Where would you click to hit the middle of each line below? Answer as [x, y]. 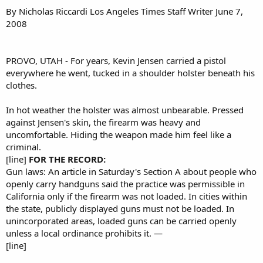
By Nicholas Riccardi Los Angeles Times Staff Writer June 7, [124, 11]
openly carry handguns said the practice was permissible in [125, 183]
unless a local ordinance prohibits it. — [84, 233]
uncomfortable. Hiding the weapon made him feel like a [119, 134]
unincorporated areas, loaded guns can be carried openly [121, 220]
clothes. [21, 85]
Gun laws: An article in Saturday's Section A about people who [131, 171]
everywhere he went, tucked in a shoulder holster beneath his [130, 73]
